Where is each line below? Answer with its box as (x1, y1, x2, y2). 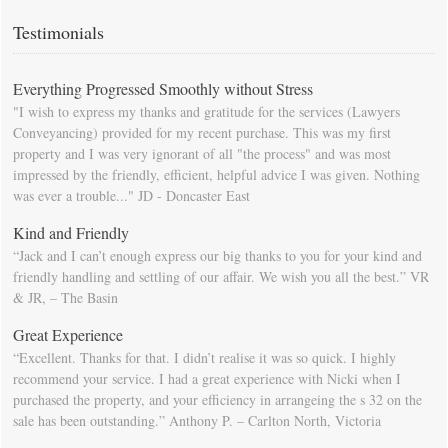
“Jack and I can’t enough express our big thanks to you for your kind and (13, 246, 422, 265)
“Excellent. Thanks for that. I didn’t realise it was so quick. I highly (13, 348, 396, 367)
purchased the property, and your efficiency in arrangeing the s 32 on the (13, 390, 422, 409)
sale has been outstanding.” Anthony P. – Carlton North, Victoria (13, 411, 381, 430)
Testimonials (13, 20, 104, 44)
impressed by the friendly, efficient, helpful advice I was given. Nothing (13, 165, 420, 184)
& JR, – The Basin (13, 288, 118, 307)
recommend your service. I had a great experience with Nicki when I (13, 369, 401, 388)
